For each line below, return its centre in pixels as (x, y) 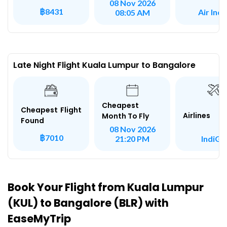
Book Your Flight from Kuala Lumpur (106, 187)
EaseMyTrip (39, 219)
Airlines (197, 115)
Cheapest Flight (51, 110)
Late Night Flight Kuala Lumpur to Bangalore (104, 65)
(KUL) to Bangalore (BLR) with (88, 203)
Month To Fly (125, 116)
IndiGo (213, 138)
